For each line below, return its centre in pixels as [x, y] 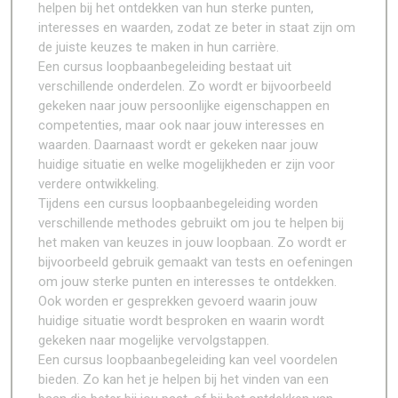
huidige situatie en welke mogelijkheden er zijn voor [187, 164]
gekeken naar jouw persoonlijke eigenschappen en [184, 106]
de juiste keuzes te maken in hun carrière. [159, 47]
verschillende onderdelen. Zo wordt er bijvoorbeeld [185, 86]
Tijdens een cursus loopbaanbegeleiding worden [178, 203]
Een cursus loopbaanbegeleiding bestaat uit [165, 67]
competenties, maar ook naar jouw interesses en [181, 125]
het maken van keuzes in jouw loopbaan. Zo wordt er [192, 243]
